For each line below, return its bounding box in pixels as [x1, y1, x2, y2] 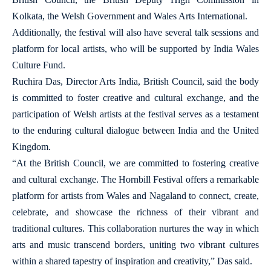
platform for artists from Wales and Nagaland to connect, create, [12, 191, 259, 201]
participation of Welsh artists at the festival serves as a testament [12, 109, 259, 119]
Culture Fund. [12, 60, 65, 70]
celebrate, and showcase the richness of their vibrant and [12, 207, 259, 217]
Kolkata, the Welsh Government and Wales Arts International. [12, 11, 247, 21]
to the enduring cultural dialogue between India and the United [12, 125, 259, 135]
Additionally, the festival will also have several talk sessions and [12, 27, 259, 38]
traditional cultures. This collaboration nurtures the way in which [12, 223, 259, 233]
